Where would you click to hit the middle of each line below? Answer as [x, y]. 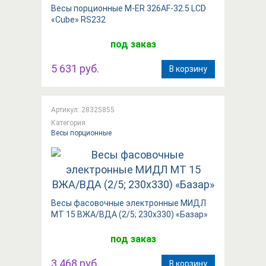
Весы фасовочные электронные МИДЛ [129, 203]
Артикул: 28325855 [83, 110]
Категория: [69, 123]
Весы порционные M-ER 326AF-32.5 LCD [129, 8]
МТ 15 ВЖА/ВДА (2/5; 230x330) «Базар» [129, 214]
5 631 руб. [75, 68]
